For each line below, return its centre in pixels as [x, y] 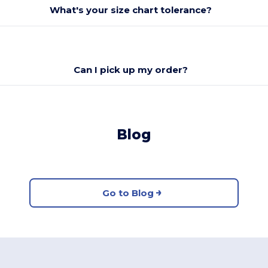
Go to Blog [128, 193]
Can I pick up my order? [131, 69]
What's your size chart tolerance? [131, 10]
